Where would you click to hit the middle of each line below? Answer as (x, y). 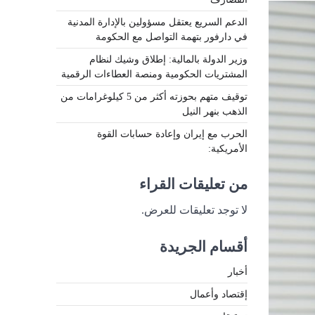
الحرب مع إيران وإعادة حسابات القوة (172, 133)
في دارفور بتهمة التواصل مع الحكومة (172, 36)
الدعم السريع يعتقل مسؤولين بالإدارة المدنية (157, 21)
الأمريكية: (228, 148)
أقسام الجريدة (204, 246)
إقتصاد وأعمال (219, 294)
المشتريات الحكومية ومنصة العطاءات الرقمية (154, 73)
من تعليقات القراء (193, 184)
